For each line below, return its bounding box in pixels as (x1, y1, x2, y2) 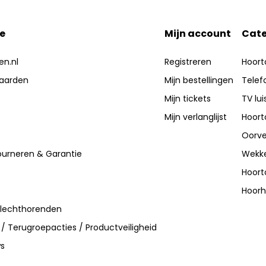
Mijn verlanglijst (164, 111, 227, 123)
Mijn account (164, 27, 232, 40)
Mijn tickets (164, 93, 211, 104)
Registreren (164, 56, 212, 68)
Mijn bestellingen (164, 74, 234, 86)
